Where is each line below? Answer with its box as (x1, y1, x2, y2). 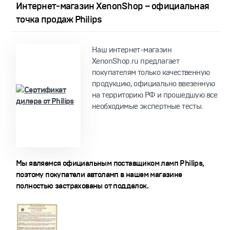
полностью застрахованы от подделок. (16, 181, 148, 191)
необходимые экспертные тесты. (92, 102, 203, 111)
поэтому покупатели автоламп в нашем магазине (16, 170, 182, 180)
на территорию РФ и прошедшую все (92, 90, 218, 100)
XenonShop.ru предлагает (92, 56, 180, 66)
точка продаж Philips (16, 14, 102, 26)
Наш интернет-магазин (92, 45, 171, 55)
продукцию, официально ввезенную (92, 79, 215, 89)
